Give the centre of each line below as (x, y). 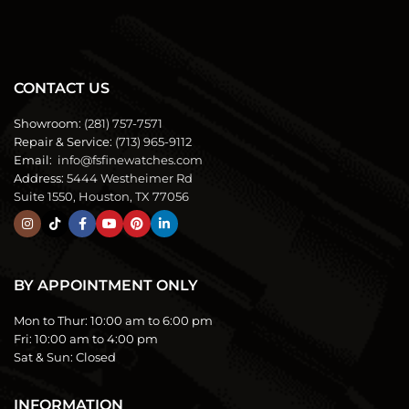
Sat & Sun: (45, 357)
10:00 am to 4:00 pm (96, 339)
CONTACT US (62, 88)
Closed (96, 357)
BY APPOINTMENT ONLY (106, 285)
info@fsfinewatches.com (129, 160)
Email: (33, 160)
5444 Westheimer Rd (130, 178)
